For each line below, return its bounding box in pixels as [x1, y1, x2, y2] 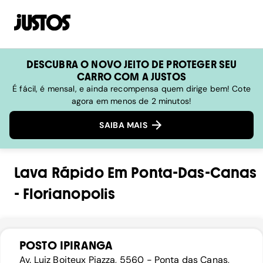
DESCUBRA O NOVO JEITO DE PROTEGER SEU [26, 58, 237, 70]
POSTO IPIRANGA [19, 238, 113, 253]
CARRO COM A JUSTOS [77, 70, 186, 83]
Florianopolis [23, 186, 116, 203]
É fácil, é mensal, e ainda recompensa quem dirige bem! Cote [12, 83, 251, 94]
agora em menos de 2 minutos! [71, 96, 192, 106]
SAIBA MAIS [99, 120, 150, 131]
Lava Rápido [14, 164, 104, 182]
